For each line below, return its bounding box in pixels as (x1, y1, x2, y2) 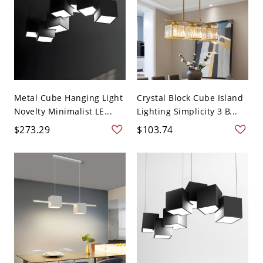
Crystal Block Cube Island (137, 92, 244, 104)
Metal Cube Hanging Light (14, 92, 123, 104)
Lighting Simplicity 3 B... (137, 106, 238, 117)
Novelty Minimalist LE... (14, 106, 113, 117)
